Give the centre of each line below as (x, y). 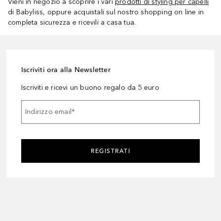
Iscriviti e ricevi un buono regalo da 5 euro (90, 87)
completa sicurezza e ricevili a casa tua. (72, 22)
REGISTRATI (110, 151)
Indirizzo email (48, 112)
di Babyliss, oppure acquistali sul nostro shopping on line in (106, 12)
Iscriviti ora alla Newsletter (66, 70)
